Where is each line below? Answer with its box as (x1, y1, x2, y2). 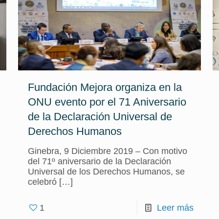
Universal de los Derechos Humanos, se (27, 167, 185, 176)
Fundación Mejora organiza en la (27, 81, 182, 93)
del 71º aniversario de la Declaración (27, 156, 171, 166)
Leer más (157, 203, 194, 213)
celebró (27, 177, 57, 187)
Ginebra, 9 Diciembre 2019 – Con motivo (27, 146, 187, 156)
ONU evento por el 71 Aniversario (27, 96, 186, 108)
